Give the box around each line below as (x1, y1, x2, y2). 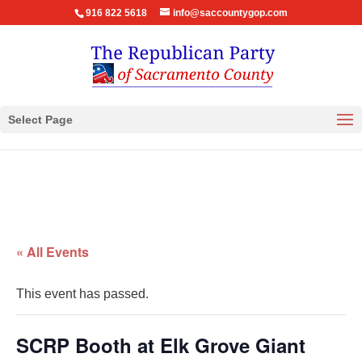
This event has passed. (16, 287, 149, 301)
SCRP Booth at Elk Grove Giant (16, 331, 305, 359)
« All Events (16, 242, 89, 261)
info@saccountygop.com (172, 7, 288, 19)
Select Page (8, 113, 73, 126)
